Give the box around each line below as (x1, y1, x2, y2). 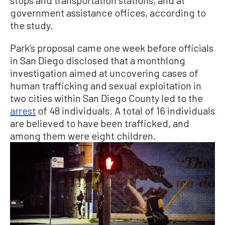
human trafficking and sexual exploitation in (10, 79, 201, 91)
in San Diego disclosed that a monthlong (10, 54, 185, 66)
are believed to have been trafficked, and (10, 117, 189, 129)
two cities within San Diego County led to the (10, 91, 203, 104)
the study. (10, 19, 53, 31)
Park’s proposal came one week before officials (10, 41, 213, 54)
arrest (10, 104, 36, 117)
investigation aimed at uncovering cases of (10, 66, 198, 79)
